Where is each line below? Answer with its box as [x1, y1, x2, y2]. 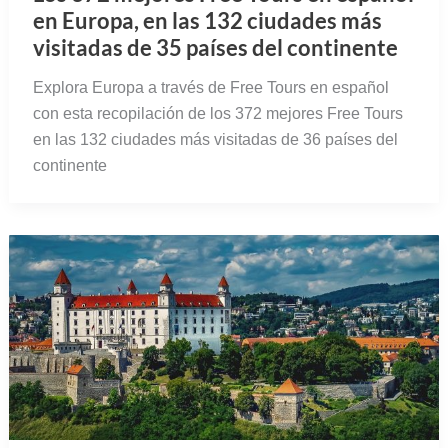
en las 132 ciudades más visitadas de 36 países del [32, 130, 398, 148]
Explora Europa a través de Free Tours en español [32, 78, 389, 96]
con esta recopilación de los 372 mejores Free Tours [32, 104, 403, 122]
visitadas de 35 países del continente [32, 33, 398, 61]
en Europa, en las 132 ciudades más [32, 6, 382, 34]
